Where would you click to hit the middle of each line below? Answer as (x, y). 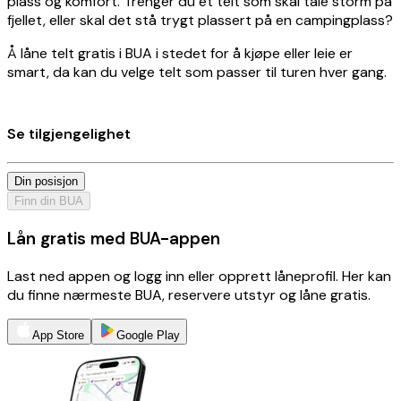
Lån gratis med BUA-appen (114, 238)
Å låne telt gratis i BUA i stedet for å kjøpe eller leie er (180, 53)
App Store (58, 335)
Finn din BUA (49, 201)
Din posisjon (46, 182)
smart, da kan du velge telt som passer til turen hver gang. (197, 72)
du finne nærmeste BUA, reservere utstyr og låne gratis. (189, 294)
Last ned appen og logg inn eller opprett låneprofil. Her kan (199, 276)
